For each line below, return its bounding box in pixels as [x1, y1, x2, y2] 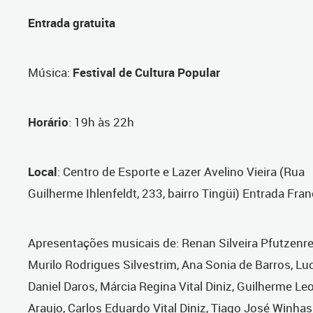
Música [28, 64, 67, 81]
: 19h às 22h [68, 114, 134, 131]
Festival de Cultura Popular [73, 64, 220, 81]
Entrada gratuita [28, 15, 115, 31]
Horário [28, 114, 68, 131]
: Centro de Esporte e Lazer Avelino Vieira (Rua [57, 163, 305, 180]
